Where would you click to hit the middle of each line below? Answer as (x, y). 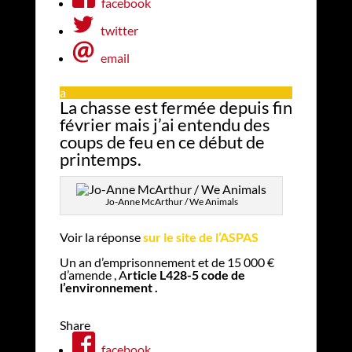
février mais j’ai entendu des (165, 124)
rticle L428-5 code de (186, 274)
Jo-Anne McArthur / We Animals (171, 201)
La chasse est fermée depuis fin (176, 107)
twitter (119, 30)
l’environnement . (108, 287)
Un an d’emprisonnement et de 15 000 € (167, 262)
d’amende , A (93, 274)
